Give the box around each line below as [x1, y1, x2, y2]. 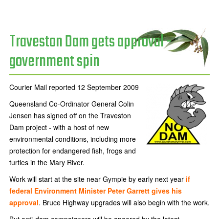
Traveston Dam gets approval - [9, 29, 172, 55]
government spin [9, 49, 100, 75]
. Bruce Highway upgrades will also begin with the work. [39, 197, 210, 207]
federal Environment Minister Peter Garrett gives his [9, 186, 182, 196]
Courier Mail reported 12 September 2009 [9, 82, 139, 92]
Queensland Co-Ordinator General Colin [9, 99, 134, 109]
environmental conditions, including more [9, 134, 136, 144]
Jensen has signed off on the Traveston [9, 110, 131, 120]
